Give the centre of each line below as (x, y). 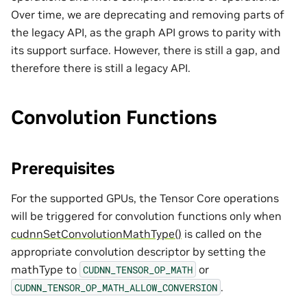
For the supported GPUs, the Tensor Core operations (145, 198)
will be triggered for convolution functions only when (146, 216)
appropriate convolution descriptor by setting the (138, 251)
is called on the (222, 233)
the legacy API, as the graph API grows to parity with (146, 32)
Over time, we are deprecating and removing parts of (148, 14)
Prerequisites (63, 168)
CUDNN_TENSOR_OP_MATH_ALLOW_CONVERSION (116, 287)
